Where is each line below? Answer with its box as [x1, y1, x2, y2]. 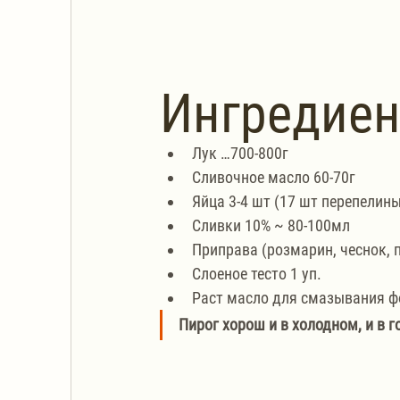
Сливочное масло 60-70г [192, 167, 355, 187]
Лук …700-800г [192, 143, 288, 162]
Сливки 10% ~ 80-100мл [192, 215, 350, 235]
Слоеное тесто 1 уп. [192, 263, 321, 283]
